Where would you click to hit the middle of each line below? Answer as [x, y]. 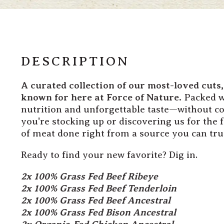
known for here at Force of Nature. [101, 97]
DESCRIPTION [75, 61]
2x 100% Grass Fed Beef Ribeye [89, 176]
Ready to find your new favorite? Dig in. [109, 154]
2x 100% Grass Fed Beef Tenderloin [99, 188]
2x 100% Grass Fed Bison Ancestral [98, 212]
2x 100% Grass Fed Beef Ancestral [96, 200]
